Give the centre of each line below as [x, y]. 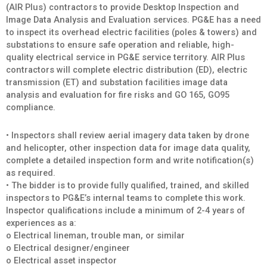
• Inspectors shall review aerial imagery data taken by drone [128, 135]
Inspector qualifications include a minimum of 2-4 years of [125, 210]
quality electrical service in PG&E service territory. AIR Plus [125, 57]
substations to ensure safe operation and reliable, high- [120, 44]
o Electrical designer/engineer [68, 248]
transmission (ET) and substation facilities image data [117, 82]
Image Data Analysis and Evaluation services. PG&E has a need [133, 19]
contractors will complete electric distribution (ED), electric [127, 69]
